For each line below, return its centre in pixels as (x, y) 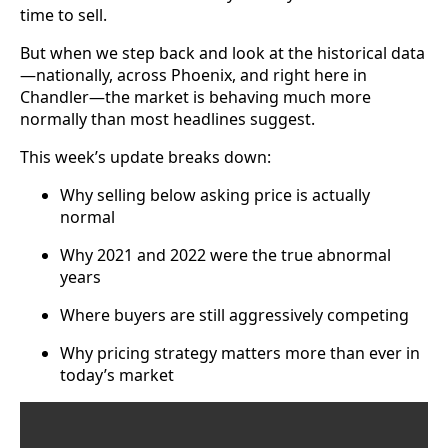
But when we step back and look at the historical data (222, 53)
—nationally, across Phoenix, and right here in (193, 75)
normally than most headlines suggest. (167, 119)
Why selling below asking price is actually (215, 195)
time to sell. (63, 15)
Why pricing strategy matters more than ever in (240, 353)
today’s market (117, 375)
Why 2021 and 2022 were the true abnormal (225, 255)
